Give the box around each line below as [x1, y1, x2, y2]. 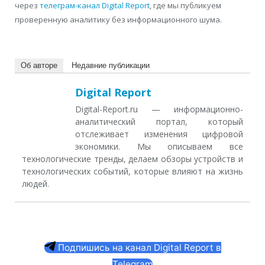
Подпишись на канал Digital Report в [55, 242, 221, 254]
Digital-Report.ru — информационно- [75, 104, 243, 115]
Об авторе [21, 61, 57, 70]
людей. [22, 178, 49, 190]
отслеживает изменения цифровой [75, 128, 243, 140]
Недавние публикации [72, 61, 150, 70]
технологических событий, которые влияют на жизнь [22, 166, 243, 177]
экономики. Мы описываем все [75, 141, 243, 153]
